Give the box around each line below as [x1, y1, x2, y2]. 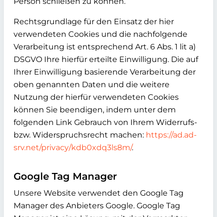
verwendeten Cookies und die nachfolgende [14, 30, 187, 39]
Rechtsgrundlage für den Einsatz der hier [14, 17, 174, 26]
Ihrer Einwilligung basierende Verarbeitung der [14, 67, 196, 77]
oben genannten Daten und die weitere [14, 80, 170, 89]
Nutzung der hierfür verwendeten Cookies [14, 93, 179, 102]
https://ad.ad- [146, 130, 197, 139]
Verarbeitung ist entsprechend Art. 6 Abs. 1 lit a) [14, 42, 196, 51]
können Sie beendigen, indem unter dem [14, 105, 176, 114]
